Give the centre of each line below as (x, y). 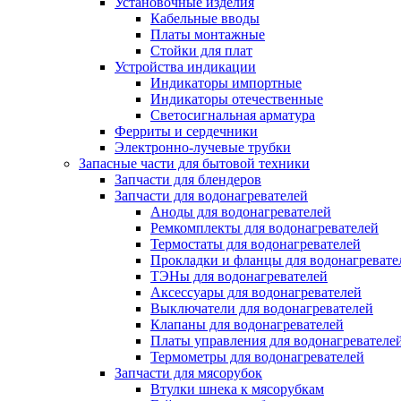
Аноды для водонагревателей (241, 212)
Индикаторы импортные (226, 83)
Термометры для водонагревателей (257, 357)
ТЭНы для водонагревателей (239, 276)
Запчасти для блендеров (188, 179)
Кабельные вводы (205, 18)
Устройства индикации (185, 67)
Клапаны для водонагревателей (247, 324)
